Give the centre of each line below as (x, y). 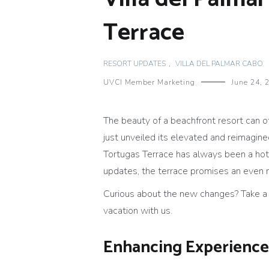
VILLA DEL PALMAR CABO (219, 64)
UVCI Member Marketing (149, 83)
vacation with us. (138, 211)
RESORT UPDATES (134, 64)
